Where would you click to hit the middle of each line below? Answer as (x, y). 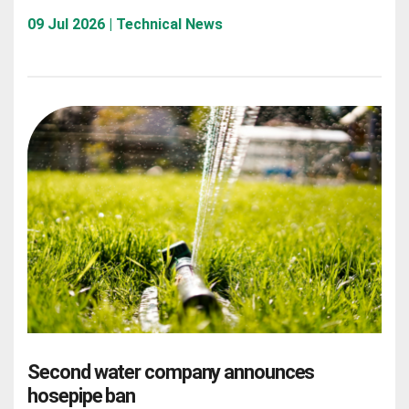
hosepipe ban (82, 395)
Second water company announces (171, 372)
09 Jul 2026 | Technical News (126, 24)
